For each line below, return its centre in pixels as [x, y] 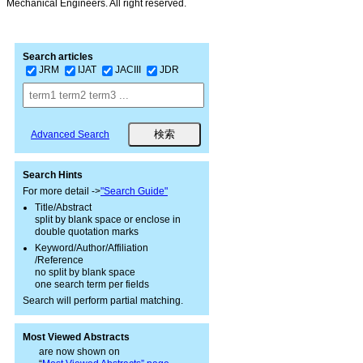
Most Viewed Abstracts [76, 337]
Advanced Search [70, 134]
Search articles [58, 56]
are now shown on [79, 351]
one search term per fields [92, 284]
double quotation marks [87, 231]
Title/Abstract [63, 207]
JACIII [128, 70]
